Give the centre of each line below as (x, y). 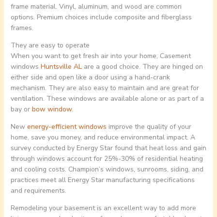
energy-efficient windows (67, 127)
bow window (52, 109)
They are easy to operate (50, 46)
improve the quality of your (149, 127)
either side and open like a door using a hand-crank (90, 77)
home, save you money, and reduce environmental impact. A (103, 138)
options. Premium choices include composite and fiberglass (101, 17)
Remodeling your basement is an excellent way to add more (103, 208)
